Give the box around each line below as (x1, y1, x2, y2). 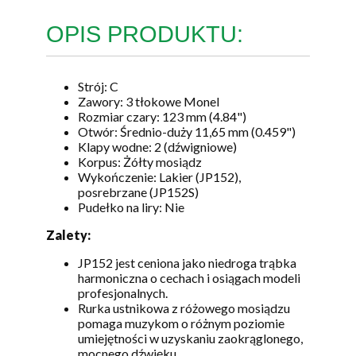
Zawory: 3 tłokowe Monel (78, 94, 219, 110)
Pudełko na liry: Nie (78, 199, 184, 215)
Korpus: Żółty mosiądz (78, 154, 202, 170)
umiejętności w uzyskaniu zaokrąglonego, (78, 331, 303, 346)
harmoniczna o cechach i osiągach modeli (78, 270, 300, 286)
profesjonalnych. (78, 285, 168, 301)
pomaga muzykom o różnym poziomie (78, 315, 284, 331)
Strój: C (78, 79, 118, 95)
